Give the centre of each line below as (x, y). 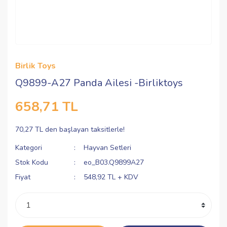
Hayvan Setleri (108, 148)
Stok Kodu (32, 162)
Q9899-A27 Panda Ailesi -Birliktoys (99, 83)
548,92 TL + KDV (111, 177)
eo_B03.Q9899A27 (114, 162)
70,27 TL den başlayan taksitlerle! (70, 129)
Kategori (29, 148)
